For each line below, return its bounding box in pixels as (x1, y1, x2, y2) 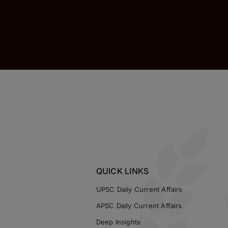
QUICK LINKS (96, 166, 149, 176)
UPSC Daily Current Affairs (96, 185, 183, 193)
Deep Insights (96, 218, 141, 226)
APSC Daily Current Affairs (96, 202, 182, 210)
